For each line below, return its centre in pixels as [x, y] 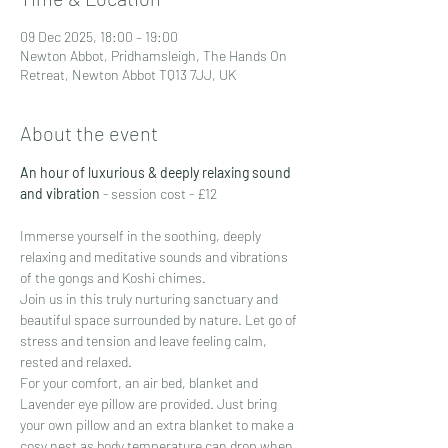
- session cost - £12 [158, 193]
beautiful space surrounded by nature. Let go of [160, 319]
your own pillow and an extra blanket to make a [158, 424]
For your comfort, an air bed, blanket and [140, 382]
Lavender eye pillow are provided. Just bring [150, 403]
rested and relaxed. [76, 361]
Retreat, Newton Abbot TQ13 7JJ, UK [128, 74]
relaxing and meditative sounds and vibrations [155, 256]
